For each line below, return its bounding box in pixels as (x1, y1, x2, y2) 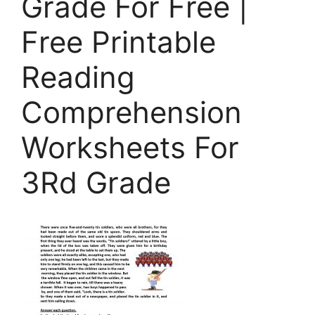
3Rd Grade (21, 164, 171, 200)
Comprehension (21, 94, 242, 130)
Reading (21, 58, 135, 95)
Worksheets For (21, 129, 239, 165)
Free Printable (21, 23, 216, 60)
